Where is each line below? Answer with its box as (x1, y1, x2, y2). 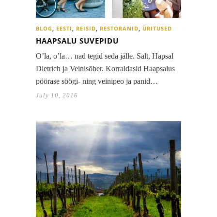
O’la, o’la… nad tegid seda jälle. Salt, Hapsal (36, 52, 173, 61)
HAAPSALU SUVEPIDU (36, 36, 119, 46)
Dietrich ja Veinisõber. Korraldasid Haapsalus (36, 64, 175, 73)
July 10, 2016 (36, 92, 78, 99)
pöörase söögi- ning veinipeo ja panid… (36, 77, 158, 86)
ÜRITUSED (142, 25, 172, 32)
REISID (76, 25, 96, 32)
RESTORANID (100, 25, 139, 32)
